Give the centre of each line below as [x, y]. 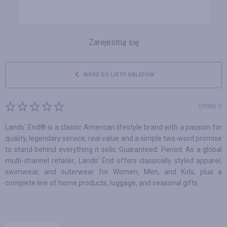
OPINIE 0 [210, 106]
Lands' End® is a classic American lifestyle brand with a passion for [113, 127]
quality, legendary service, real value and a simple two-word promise [113, 138]
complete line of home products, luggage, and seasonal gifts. [102, 183]
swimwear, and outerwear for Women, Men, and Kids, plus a [113, 172]
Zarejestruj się [113, 42]
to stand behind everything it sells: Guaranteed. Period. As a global [113, 149]
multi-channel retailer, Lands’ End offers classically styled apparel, [113, 161]
